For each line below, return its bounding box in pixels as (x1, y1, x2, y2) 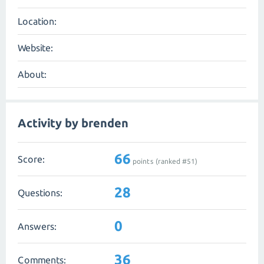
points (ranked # (131, 157, 187, 165)
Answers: (18, 220, 57, 232)
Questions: (18, 187, 62, 198)
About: (18, 69, 47, 80)
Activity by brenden (18, 116, 128, 130)
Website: (18, 42, 53, 53)
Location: (18, 16, 57, 27)
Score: (18, 153, 45, 164)
